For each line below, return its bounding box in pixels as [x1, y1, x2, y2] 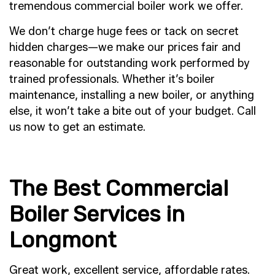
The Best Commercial [9, 174, 228, 201]
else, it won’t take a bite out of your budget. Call [9, 104, 256, 118]
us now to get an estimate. [9, 120, 145, 134]
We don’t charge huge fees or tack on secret [9, 24, 239, 38]
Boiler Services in [9, 200, 185, 227]
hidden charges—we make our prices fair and [9, 40, 241, 54]
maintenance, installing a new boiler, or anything [9, 88, 254, 102]
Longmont [9, 226, 116, 253]
